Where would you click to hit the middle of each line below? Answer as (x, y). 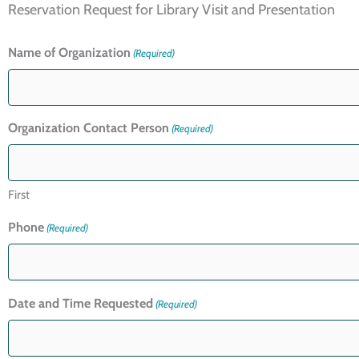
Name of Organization (69, 53)
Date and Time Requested (81, 304)
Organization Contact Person (89, 128)
